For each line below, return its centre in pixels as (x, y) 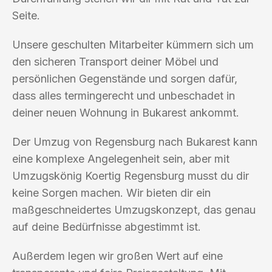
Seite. (26, 15)
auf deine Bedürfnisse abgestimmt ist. (107, 226)
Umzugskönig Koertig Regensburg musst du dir (131, 175)
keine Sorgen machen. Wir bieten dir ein (111, 192)
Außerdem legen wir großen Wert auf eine (117, 256)
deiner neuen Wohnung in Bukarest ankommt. (126, 112)
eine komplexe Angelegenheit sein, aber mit (121, 158)
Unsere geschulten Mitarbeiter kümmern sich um (133, 44)
